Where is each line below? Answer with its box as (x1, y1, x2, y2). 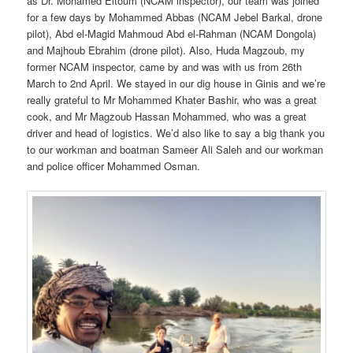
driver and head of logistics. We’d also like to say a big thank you (27, 125, 325, 141)
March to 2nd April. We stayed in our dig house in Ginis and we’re (27, 76, 326, 91)
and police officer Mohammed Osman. (27, 158, 201, 174)
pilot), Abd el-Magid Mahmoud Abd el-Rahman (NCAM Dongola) (27, 26, 317, 42)
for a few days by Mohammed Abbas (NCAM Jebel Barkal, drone (27, 9, 323, 25)
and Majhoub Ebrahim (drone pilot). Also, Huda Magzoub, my (27, 43, 306, 58)
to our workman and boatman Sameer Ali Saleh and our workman (27, 142, 324, 158)
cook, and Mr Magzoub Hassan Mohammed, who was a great (27, 109, 307, 124)
